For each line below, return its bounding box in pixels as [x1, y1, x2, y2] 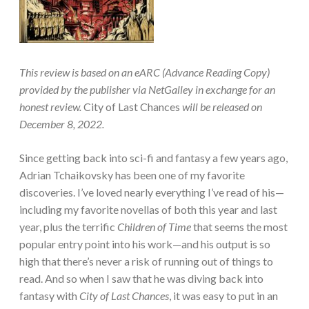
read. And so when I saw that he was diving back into [19, 272, 263, 286]
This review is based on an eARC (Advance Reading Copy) [19, 66, 270, 79]
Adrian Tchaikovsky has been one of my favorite [19, 168, 245, 182]
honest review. [19, 100, 83, 114]
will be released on [182, 100, 262, 114]
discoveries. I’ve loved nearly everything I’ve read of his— [19, 186, 284, 199]
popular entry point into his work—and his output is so [19, 237, 270, 251]
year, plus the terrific [19, 220, 117, 234]
